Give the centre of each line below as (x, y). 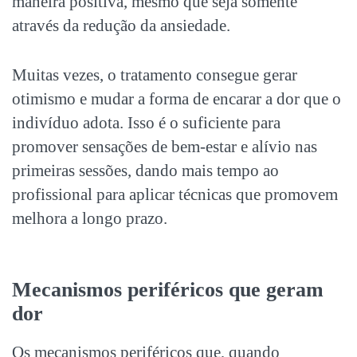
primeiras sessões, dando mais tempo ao (145, 170)
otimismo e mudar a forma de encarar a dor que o (177, 98)
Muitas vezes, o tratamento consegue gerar (155, 75)
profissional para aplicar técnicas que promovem (175, 194)
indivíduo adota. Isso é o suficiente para (146, 122)
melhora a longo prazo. (90, 218)
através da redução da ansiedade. (121, 25)
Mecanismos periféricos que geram (168, 289)
